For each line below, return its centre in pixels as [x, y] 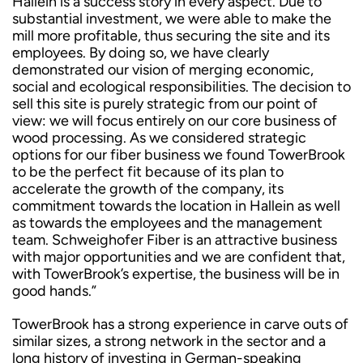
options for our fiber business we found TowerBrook [179, 155]
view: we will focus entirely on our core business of [175, 121]
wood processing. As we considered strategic [159, 138]
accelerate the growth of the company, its [148, 189]
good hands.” [54, 291]
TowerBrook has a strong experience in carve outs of [180, 324]
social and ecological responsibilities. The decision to [181, 87]
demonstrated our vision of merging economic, [163, 70]
